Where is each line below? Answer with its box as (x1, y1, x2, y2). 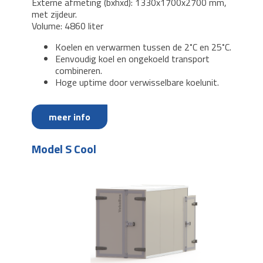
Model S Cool (32, 139, 96, 158)
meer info (49, 109, 90, 124)
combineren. (55, 63, 102, 77)
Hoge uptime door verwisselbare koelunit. (55, 75, 219, 89)
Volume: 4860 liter (32, 18, 106, 33)
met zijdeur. (32, 6, 77, 21)
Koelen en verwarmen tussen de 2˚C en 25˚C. (55, 39, 231, 54)
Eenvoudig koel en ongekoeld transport (55, 51, 210, 66)
